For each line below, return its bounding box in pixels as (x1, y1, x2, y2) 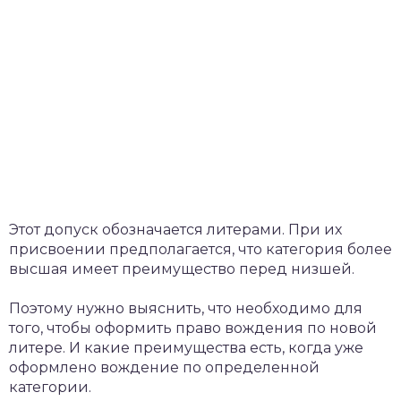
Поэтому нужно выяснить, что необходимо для (9, 299, 363, 317)
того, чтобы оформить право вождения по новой (9, 319, 377, 337)
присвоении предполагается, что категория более (9, 240, 392, 258)
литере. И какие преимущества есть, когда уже (9, 338, 363, 356)
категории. (9, 378, 91, 396)
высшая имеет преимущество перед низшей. (9, 260, 354, 277)
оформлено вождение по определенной (9, 358, 320, 376)
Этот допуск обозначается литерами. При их (9, 220, 342, 238)
